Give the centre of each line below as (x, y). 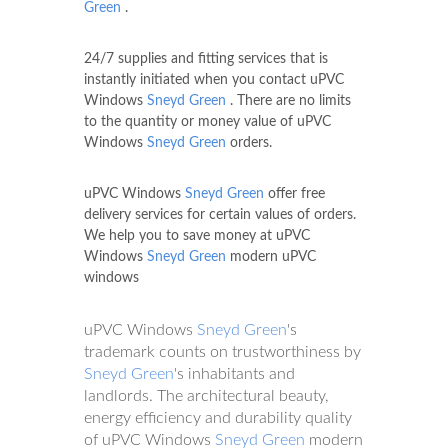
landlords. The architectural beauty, (206, 395)
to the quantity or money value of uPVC (207, 121)
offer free (294, 193)
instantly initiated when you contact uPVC (214, 79)
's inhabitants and (234, 373)
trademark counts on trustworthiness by (222, 351)
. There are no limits (288, 100)
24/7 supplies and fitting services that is (206, 58)
